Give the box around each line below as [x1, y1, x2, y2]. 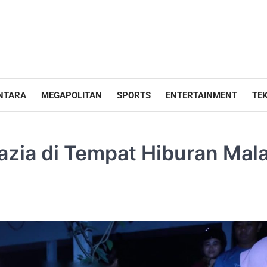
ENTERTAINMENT [166, 89, 237, 101]
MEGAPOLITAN [41, 89, 102, 101]
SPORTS [117, 89, 151, 101]
